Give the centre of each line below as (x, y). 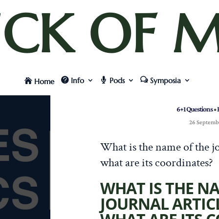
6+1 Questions (194, 109)
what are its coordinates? (156, 162)
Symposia (165, 80)
